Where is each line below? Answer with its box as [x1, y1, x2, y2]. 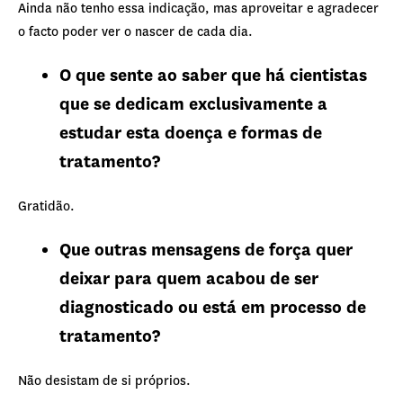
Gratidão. [18, 198, 75, 214]
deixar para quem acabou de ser [59, 267, 318, 290]
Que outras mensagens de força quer [59, 238, 353, 261]
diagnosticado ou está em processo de [59, 296, 366, 318]
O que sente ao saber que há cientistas [59, 64, 367, 86]
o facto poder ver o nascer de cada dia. [18, 23, 253, 40]
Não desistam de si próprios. [18, 372, 191, 389]
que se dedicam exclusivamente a [59, 93, 327, 115]
